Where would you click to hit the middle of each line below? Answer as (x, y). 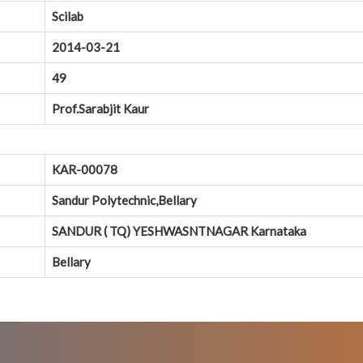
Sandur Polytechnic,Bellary (124, 201)
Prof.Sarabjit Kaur (100, 109)
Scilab (68, 17)
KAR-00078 (85, 170)
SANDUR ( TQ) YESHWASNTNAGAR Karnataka (179, 231)
